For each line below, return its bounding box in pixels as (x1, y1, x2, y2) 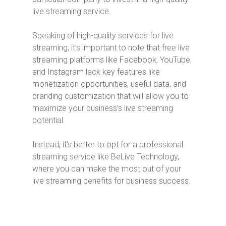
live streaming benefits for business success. (32, 176, 191, 186)
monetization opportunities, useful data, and (32, 79, 186, 89)
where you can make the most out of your (32, 164, 181, 174)
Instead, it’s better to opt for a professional (32, 140, 183, 150)
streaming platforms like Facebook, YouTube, (32, 55, 192, 65)
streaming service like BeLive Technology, (32, 152, 179, 162)
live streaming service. (32, 7, 111, 17)
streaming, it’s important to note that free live (32, 43, 190, 53)
